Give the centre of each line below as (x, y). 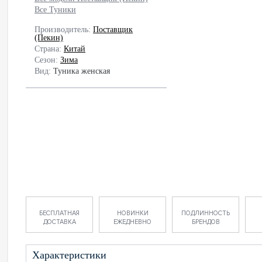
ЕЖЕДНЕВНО (132, 222)
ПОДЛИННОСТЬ (206, 213)
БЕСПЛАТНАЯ (59, 213)
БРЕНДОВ (206, 222)
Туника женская (82, 71)
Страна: (49, 49)
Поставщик (113, 30)
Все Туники (55, 10)
